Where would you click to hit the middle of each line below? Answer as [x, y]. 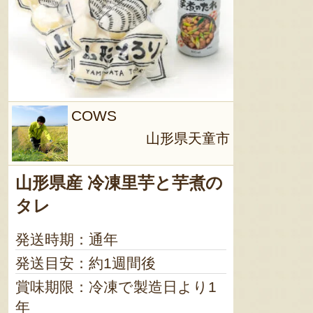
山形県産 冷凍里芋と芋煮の [119, 183]
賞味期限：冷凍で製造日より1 [116, 287]
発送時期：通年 [67, 239]
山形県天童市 [188, 138]
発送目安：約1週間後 [86, 263]
